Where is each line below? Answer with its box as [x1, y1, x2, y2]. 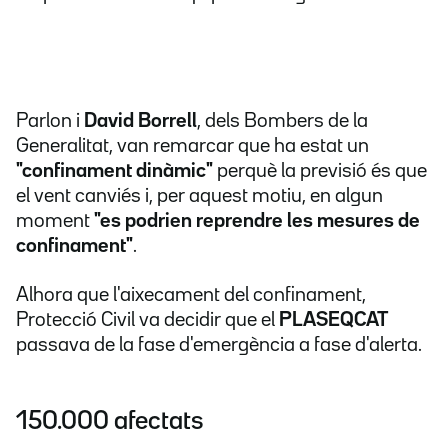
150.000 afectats [16, 410, 203, 434]
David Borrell [84, 112, 197, 131]
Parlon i [16, 112, 84, 131]
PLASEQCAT [279, 311, 388, 330]
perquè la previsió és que [213, 162, 427, 181]
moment [16, 212, 94, 231]
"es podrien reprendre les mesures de [94, 212, 420, 231]
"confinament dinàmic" [16, 162, 213, 181]
